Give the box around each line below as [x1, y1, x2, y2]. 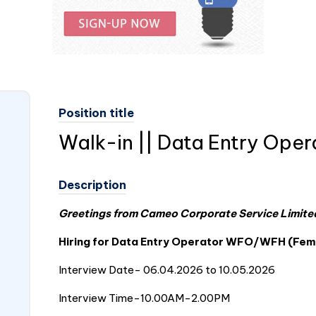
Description [58, 178, 126, 192]
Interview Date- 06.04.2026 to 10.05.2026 [58, 263, 275, 276]
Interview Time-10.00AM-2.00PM [58, 291, 230, 305]
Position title [58, 106, 134, 120]
